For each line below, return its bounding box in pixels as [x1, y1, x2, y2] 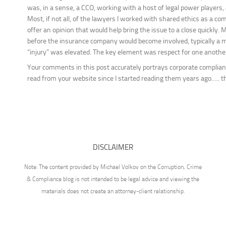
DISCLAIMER [92, 143, 133, 152]
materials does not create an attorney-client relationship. [41, 188, 185, 195]
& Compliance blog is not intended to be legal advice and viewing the [26, 176, 199, 183]
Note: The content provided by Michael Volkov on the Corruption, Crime [24, 163, 202, 171]
